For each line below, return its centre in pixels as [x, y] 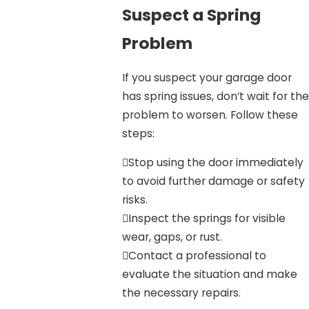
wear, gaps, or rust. [172, 237]
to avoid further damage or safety [213, 181]
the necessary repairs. [181, 293]
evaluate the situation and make [209, 275]
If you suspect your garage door [207, 77]
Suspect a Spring [191, 15]
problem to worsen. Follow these [210, 114]
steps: [138, 133]
